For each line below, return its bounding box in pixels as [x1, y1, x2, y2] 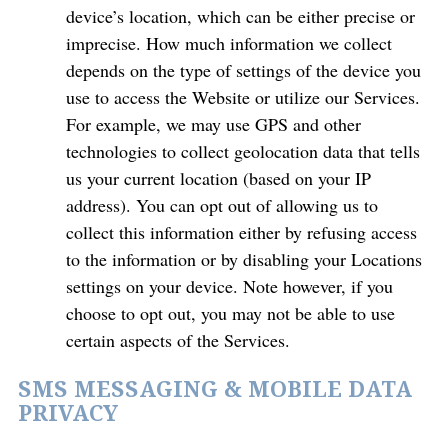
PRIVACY [18, 398, 118, 430]
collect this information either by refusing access [66, 220, 417, 244]
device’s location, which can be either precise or [66, 4, 415, 28]
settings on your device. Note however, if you [66, 274, 393, 298]
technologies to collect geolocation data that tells [66, 139, 420, 163]
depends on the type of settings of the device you [66, 58, 421, 82]
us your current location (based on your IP [66, 166, 371, 190]
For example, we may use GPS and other [66, 112, 361, 136]
